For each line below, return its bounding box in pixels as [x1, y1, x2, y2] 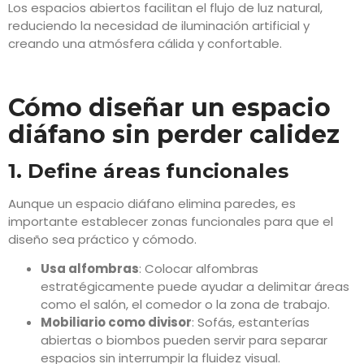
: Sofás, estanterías [192, 314, 310, 331]
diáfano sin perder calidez [8, 119, 340, 149]
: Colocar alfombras [139, 260, 258, 278]
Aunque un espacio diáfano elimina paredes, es [8, 194, 296, 212]
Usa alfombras [41, 260, 139, 278]
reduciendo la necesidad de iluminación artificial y [8, 17, 310, 35]
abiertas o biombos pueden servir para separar [41, 331, 327, 349]
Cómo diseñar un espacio [8, 92, 331, 123]
